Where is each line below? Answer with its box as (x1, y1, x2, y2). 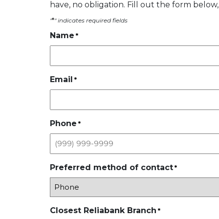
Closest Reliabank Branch (50, 206, 156, 216)
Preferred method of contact (50, 163, 173, 173)
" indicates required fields (54, 17, 128, 24)
